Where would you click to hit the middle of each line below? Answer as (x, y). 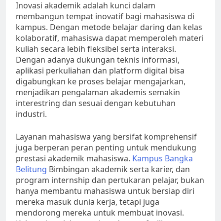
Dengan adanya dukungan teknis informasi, (98, 60)
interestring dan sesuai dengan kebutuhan (96, 103)
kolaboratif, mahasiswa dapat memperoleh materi (110, 38)
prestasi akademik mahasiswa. (74, 159)
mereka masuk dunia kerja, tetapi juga (88, 202)
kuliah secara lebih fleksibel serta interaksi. (96, 49)
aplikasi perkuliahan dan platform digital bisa (100, 71)
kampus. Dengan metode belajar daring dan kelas (109, 27)
